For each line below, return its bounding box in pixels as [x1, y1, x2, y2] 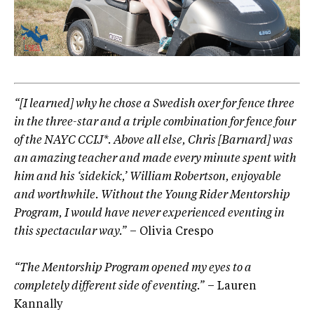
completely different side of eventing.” [14, 281, 205, 293]
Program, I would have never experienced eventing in [14, 208, 285, 220]
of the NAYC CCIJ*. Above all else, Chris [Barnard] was [14, 135, 293, 147]
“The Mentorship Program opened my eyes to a [14, 263, 252, 275]
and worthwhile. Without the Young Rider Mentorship [14, 190, 290, 202]
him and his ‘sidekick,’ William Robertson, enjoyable [14, 172, 281, 184]
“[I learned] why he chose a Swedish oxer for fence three [14, 99, 294, 111]
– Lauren [205, 281, 257, 293]
